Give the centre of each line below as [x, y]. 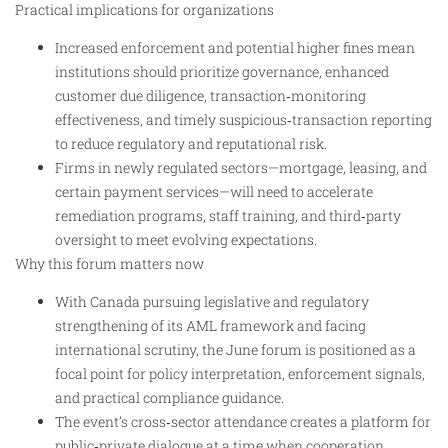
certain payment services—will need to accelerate [214, 192]
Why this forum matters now [109, 264]
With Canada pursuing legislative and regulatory [212, 302]
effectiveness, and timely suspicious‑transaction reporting [243, 120]
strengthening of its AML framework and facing [210, 326]
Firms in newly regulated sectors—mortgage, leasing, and [241, 168]
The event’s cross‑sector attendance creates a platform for [243, 422]
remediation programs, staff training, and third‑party [228, 216]
